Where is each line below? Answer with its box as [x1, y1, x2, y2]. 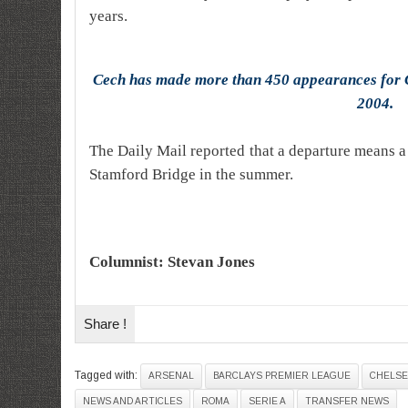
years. [89, 7, 127, 25]
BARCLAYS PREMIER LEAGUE [213, 371, 351, 381]
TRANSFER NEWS [305, 396, 389, 406]
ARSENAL [148, 371, 194, 381]
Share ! [84, 316, 127, 331]
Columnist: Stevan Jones [89, 253, 255, 270]
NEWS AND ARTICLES [83, 396, 182, 406]
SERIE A [249, 396, 286, 406]
